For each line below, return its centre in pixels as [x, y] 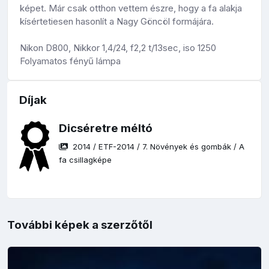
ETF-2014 [117, 147]
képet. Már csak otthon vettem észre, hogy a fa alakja [131, 8]
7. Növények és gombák [187, 147]
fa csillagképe [86, 160]
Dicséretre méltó [106, 128]
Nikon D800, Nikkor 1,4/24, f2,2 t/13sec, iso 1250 [118, 48]
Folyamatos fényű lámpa [70, 61]
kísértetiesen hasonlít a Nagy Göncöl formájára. [117, 22]
